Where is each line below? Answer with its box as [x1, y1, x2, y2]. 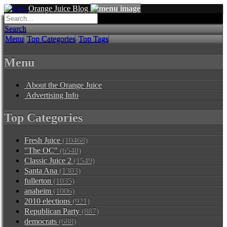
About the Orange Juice [24, 80, 102, 89]
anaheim [24, 186, 53, 195]
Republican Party [24, 206, 82, 215]
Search [5, 25, 26, 33]
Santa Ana [24, 166, 59, 175]
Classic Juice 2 [24, 156, 73, 165]
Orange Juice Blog [28, 4, 90, 13]
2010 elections [24, 196, 72, 205]
